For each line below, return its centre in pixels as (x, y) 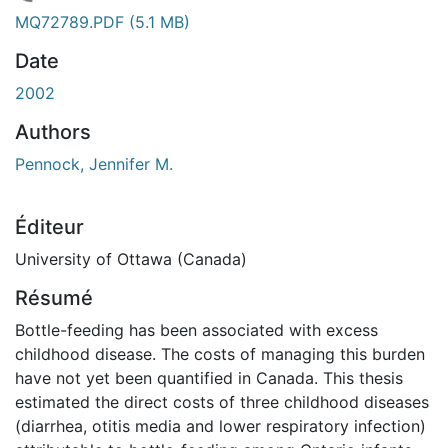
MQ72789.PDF (72, 21)
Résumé (54, 297)
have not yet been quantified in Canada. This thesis (209, 377)
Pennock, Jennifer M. (94, 163)
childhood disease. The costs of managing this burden (220, 353)
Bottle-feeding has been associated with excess (196, 329)
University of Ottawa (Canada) (131, 258)
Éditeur (49, 226)
